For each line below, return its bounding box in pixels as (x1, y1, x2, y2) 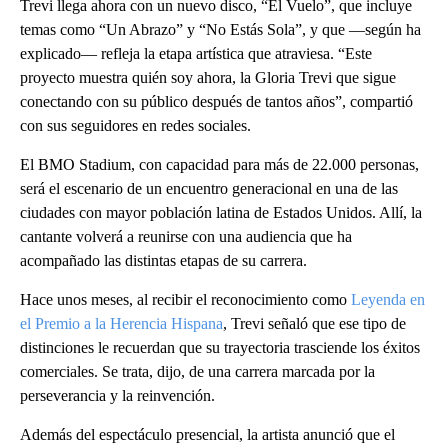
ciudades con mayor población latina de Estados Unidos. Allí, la (20, 204, 422, 222)
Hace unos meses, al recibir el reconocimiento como (20, 291, 351, 309)
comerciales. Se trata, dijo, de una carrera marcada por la (20, 363, 375, 381)
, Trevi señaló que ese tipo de (223, 315, 406, 333)
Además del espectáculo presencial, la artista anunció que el (20, 426, 395, 444)
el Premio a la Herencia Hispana (20, 315, 223, 333)
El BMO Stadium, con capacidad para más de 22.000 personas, (20, 156, 419, 174)
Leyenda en (351, 291, 425, 309)
